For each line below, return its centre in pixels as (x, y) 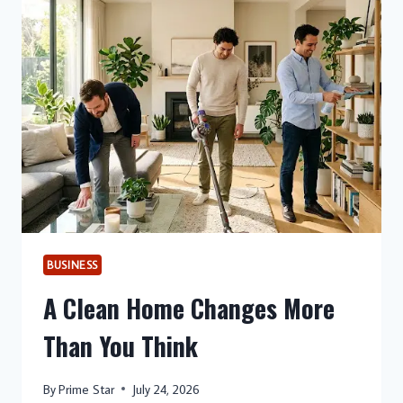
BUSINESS (73, 264)
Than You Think (121, 346)
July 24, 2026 (166, 389)
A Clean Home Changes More (189, 309)
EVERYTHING (156, 22)
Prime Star (87, 389)
